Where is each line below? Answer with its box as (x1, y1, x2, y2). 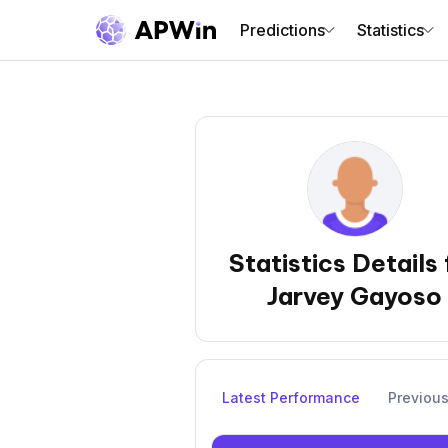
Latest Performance (222, 389, 360, 407)
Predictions (240, 20, 325, 40)
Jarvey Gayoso (267, 281, 443, 311)
